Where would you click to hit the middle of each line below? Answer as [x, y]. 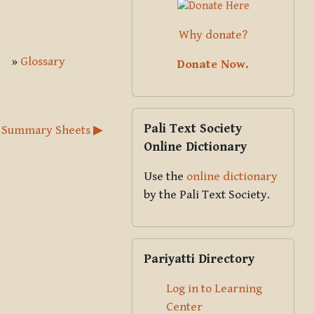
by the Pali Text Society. [207, 194]
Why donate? [213, 35]
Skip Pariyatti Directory [194, 246]
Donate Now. [213, 64]
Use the [165, 176]
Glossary [43, 62]
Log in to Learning [214, 288]
